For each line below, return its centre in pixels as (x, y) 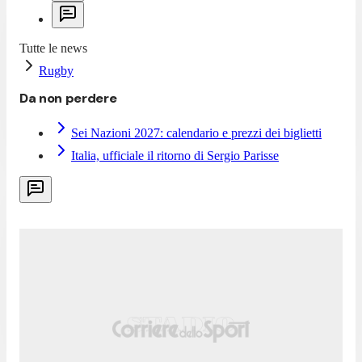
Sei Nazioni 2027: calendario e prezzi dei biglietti (196, 133)
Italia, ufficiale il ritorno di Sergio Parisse (175, 155)
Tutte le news (53, 48)
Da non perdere (68, 98)
